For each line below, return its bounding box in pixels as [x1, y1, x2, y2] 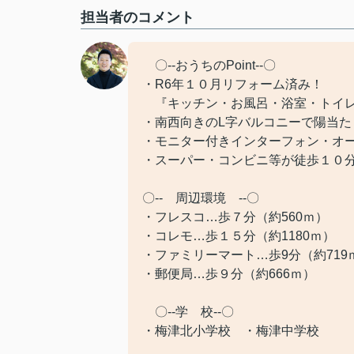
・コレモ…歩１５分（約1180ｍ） [142, 229, 335, 243]
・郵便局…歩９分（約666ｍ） [142, 267, 315, 281]
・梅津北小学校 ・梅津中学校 [142, 324, 319, 337]
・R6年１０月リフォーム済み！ [142, 77, 323, 91]
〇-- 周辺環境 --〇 [142, 191, 259, 205]
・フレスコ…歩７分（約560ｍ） [142, 210, 328, 224]
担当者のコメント [81, 9, 194, 25]
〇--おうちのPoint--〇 [142, 58, 276, 72]
